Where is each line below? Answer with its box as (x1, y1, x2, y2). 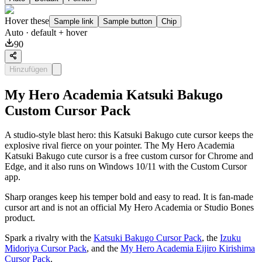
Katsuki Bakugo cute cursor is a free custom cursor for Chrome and (5, 151, 253, 161)
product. (5, 213, 35, 223)
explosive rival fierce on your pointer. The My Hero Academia (5, 140, 235, 151)
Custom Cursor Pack (5, 102, 130, 118)
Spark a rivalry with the (5, 233, 94, 243)
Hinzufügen (9, 64, 47, 74)
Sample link (54, 17, 94, 26)
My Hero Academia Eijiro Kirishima (120, 243, 255, 254)
